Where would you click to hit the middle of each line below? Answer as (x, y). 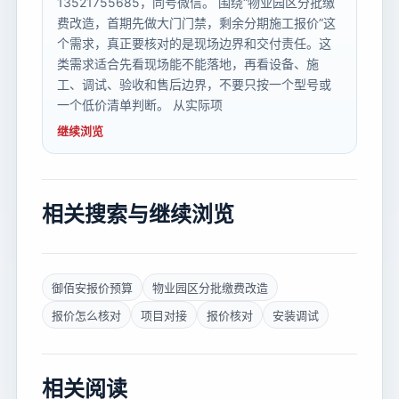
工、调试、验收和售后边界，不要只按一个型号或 (194, 85)
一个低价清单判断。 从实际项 (140, 105)
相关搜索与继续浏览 (138, 215)
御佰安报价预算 (92, 288)
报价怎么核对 (86, 316)
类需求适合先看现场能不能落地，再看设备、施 (188, 64)
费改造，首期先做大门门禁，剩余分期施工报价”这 (196, 23)
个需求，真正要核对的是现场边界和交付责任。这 (194, 44)
